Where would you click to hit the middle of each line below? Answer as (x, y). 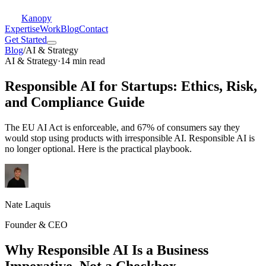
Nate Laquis (28, 204)
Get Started (26, 39)
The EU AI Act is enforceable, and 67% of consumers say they (122, 127)
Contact (94, 29)
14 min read (83, 61)
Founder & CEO (36, 224)
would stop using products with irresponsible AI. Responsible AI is (130, 138)
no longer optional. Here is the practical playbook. (98, 148)
